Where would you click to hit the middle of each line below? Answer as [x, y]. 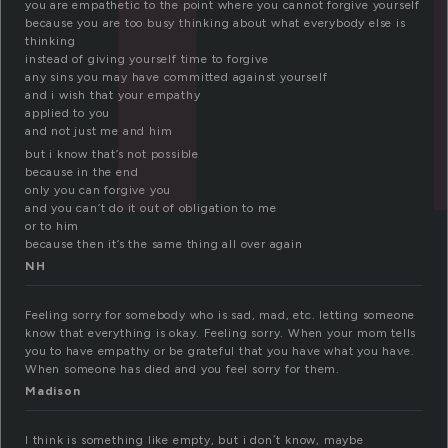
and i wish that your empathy [113, 95]
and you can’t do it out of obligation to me [151, 208]
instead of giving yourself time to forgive [147, 59]
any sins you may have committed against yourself [176, 77]
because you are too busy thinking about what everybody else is [215, 23]
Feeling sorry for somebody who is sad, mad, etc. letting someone [220, 315]
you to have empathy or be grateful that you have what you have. [220, 351]
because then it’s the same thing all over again [164, 244]
